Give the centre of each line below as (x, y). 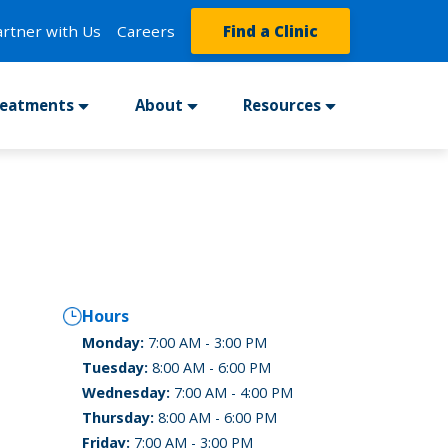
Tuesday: (115, 368)
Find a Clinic (270, 30)
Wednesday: (126, 393)
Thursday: (118, 418)
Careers (146, 30)
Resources (282, 105)
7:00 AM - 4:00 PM (232, 393)
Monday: (113, 343)
